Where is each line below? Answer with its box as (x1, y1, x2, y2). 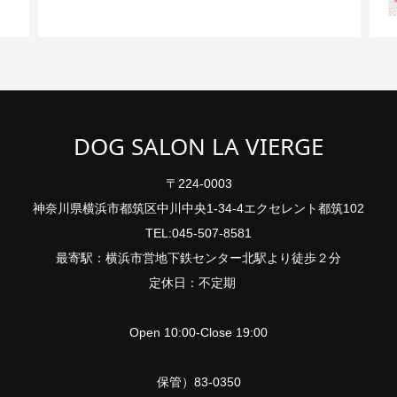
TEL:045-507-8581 (145, 226, 252, 240)
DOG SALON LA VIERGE (74, 130, 323, 162)
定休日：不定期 (149, 276, 248, 290)
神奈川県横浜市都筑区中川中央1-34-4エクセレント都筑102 (33, 201, 364, 215)
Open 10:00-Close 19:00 (129, 325, 268, 339)
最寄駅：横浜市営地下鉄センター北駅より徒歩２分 (56, 251, 341, 265)
